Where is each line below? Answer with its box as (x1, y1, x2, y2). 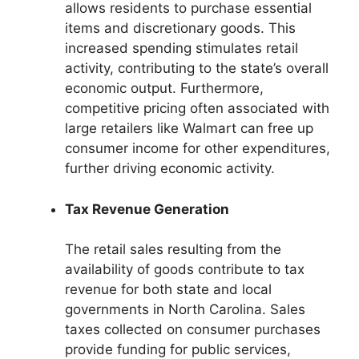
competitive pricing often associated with (65, 100, 329, 117)
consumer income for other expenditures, (65, 140, 330, 157)
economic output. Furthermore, (65, 80, 264, 97)
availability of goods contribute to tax (65, 261, 305, 278)
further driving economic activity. (65, 160, 275, 177)
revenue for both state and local (65, 281, 272, 298)
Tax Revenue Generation (65, 200, 229, 217)
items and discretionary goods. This (65, 20, 296, 37)
